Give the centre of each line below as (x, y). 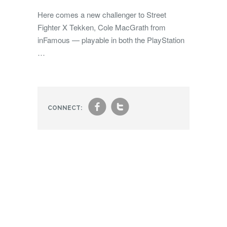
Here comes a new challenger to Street (102, 14)
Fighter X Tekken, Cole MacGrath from (102, 27)
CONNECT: (65, 108)
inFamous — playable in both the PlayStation (111, 40)
